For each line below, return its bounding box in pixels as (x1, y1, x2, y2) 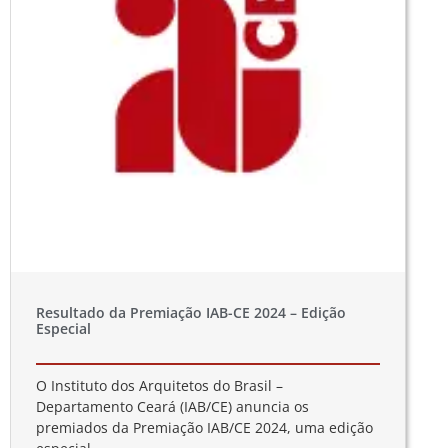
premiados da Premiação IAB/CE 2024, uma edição (36, 417, 373, 437)
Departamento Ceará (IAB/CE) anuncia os (36, 396, 309, 416)
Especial (36, 318, 91, 338)
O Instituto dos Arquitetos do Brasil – (36, 375, 283, 395)
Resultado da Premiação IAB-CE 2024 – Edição (36, 302, 346, 322)
